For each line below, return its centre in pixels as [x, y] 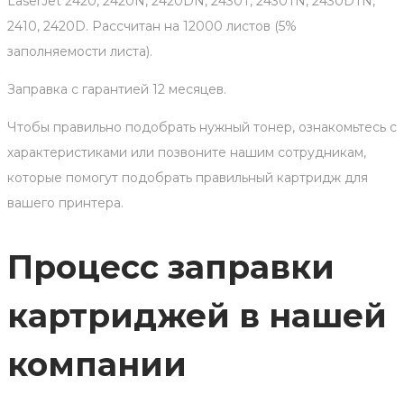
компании [97, 365]
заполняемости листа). [80, 52]
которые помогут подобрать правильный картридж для [188, 178]
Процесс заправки [171, 267]
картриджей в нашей [197, 316]
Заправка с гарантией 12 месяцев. [117, 90]
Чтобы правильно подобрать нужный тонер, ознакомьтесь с [202, 128]
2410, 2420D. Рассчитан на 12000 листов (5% [152, 27]
